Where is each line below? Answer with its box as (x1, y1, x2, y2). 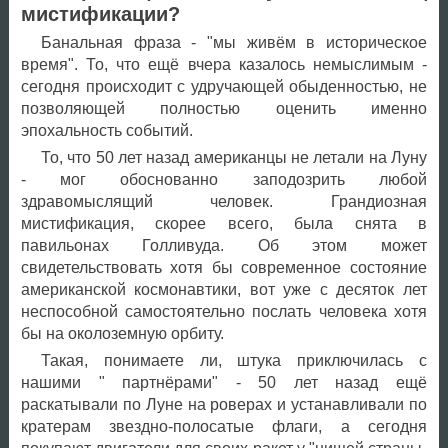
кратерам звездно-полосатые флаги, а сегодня (20, 417, 427, 435)
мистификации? (20, 2, 180, 25)
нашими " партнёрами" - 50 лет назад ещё (20, 373, 427, 391)
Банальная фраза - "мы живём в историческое (40, 33, 427, 51)
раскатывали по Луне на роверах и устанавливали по (20, 395, 427, 413)
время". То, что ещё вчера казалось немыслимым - (20, 55, 427, 73)
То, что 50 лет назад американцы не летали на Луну (40, 148, 427, 166)
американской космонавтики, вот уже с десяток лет (20, 280, 427, 298)
